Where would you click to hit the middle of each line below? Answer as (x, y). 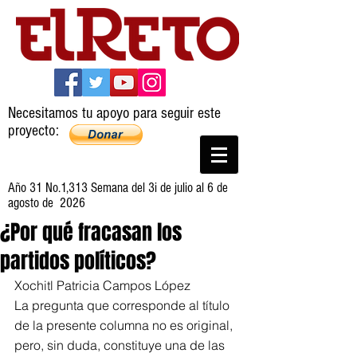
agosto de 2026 (47, 203)
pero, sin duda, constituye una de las (121, 345)
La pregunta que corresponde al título (124, 305)
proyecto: (33, 131)
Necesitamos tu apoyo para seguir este (114, 113)
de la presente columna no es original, (125, 325)
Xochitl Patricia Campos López (102, 285)
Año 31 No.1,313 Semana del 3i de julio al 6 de (118, 188)
